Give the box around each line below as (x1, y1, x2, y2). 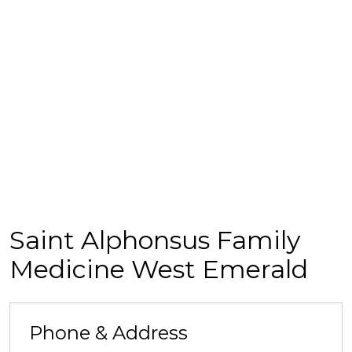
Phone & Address (29, 321, 188, 345)
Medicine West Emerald (9, 254, 308, 285)
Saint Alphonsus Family (9, 225, 300, 256)
